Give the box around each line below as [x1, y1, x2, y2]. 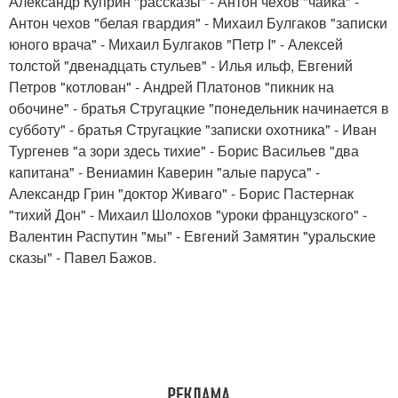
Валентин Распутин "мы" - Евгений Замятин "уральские [9, 226, 376, 246]
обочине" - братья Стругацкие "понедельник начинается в [9, 98, 389, 118]
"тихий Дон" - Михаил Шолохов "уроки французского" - [9, 204, 367, 225]
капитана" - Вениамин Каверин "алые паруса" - [9, 162, 320, 182]
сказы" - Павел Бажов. [9, 247, 156, 267]
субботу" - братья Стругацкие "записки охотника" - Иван [9, 119, 377, 139]
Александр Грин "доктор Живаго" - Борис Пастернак [9, 183, 354, 203]
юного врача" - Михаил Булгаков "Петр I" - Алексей [9, 34, 343, 54]
